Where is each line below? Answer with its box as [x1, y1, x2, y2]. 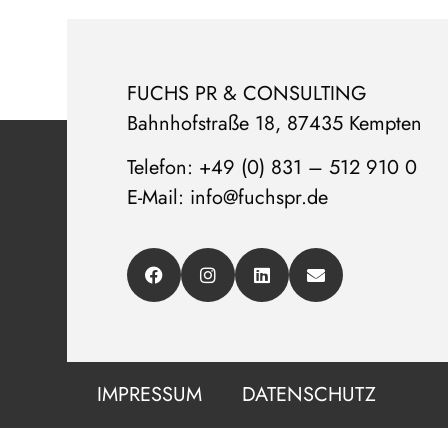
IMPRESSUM [97, 379, 203, 409]
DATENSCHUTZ [242, 379, 377, 409]
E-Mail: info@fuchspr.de [127, 183, 329, 213]
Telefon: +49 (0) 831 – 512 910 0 [127, 153, 418, 183]
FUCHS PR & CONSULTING [127, 79, 368, 108]
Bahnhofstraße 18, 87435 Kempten [127, 109, 423, 138]
